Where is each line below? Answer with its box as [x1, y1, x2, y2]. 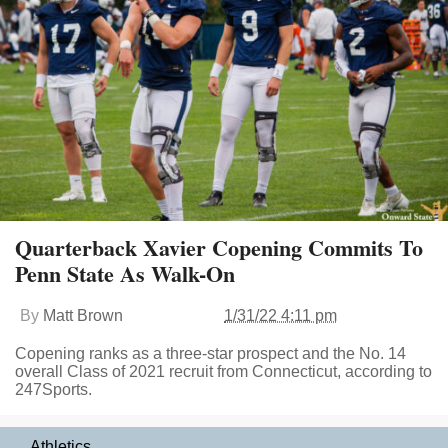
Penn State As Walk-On [15, 257, 235, 291]
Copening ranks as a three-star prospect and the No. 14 [15, 345, 406, 363]
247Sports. [15, 381, 92, 399]
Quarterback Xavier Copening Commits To [15, 231, 423, 265]
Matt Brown [43, 307, 123, 325]
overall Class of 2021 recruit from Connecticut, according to [15, 363, 432, 381]
